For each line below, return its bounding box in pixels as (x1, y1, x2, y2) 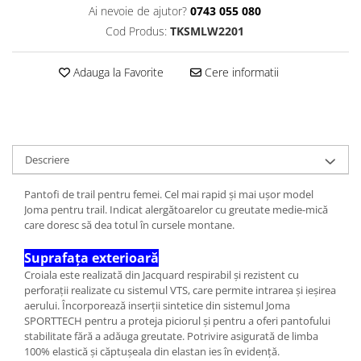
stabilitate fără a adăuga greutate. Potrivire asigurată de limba (24, 329, 318, 343)
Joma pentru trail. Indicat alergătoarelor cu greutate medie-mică (24, 202, 328, 217)
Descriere (25, 152, 69, 167)
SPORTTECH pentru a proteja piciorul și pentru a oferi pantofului (24, 313, 330, 328)
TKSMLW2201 (169, 23, 244, 39)
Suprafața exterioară (24, 249, 159, 267)
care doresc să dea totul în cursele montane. (24, 218, 234, 232)
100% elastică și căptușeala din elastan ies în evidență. (24, 344, 280, 359)
